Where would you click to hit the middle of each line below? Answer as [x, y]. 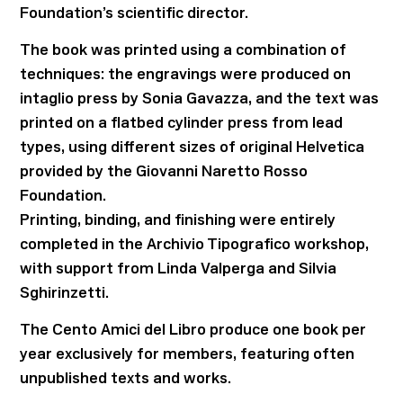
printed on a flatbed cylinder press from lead [182, 122]
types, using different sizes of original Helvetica [193, 147]
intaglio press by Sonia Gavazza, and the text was [200, 98]
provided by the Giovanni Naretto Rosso [164, 171]
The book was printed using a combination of [184, 49]
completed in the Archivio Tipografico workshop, [195, 244]
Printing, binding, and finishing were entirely [178, 219]
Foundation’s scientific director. [134, 13]
